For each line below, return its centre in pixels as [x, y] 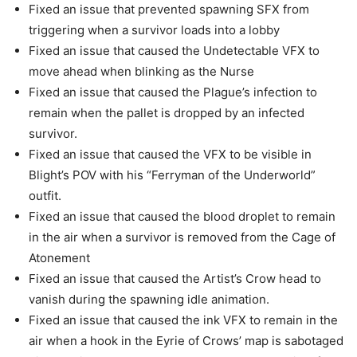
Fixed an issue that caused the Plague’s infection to [173, 92]
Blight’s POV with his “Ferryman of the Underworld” [172, 175]
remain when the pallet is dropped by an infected [167, 113]
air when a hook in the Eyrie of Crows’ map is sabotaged [186, 341]
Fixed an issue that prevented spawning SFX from [169, 9]
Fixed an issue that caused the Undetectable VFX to [174, 51]
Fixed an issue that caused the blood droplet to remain [182, 216]
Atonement [59, 258]
